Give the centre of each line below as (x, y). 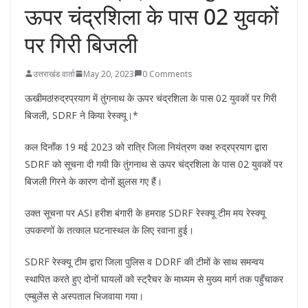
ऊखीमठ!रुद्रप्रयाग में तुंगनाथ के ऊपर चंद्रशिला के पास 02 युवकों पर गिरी (151, 98)
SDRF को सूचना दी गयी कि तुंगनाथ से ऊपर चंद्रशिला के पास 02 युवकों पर (154, 164)
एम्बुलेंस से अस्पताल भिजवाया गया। (84, 296)
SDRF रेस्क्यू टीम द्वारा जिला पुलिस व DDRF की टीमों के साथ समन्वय (144, 261)
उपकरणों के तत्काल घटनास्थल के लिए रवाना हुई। (109, 230)
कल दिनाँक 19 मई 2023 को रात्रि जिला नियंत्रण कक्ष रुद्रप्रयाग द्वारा (146, 146)
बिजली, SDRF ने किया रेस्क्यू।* (81, 115)
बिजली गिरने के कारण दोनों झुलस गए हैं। (93, 181)
